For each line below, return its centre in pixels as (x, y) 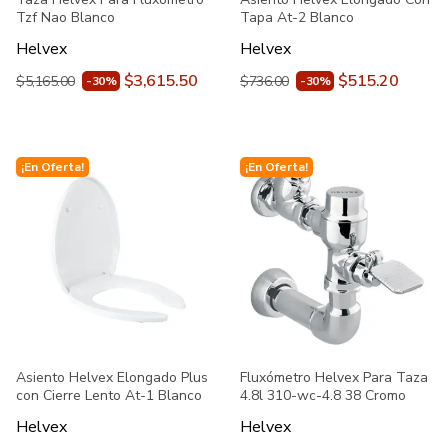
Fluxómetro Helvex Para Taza (334, 377)
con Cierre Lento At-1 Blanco (109, 395)
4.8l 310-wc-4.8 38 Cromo (323, 395)
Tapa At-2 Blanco (297, 17)
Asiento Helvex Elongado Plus (112, 377)
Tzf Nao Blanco (65, 17)
